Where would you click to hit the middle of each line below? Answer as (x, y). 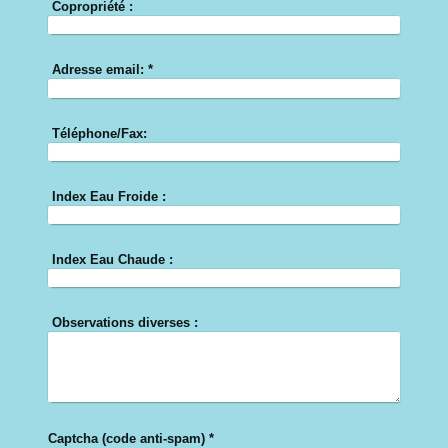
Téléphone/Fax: (99, 133)
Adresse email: (97, 70)
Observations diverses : (124, 323)
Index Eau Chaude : (112, 259)
